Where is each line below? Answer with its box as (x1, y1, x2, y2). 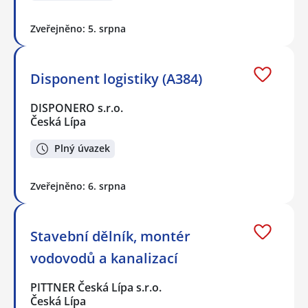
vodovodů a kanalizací (30, 248, 178, 267)
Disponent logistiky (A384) (30, 69, 202, 89)
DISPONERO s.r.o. (30, 100, 124, 116)
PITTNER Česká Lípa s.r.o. (30, 279, 163, 295)
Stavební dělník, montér (30, 226, 190, 245)
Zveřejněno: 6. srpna (30, 179, 126, 192)
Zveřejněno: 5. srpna (30, 22, 126, 36)
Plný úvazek (54, 142, 110, 155)
